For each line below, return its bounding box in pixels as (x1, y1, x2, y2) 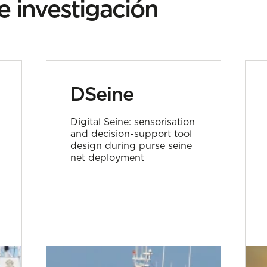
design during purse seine (70, 139, 193, 151)
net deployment (70, 151, 145, 163)
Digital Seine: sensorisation (70, 116, 195, 128)
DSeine (70, 82, 134, 106)
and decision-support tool (70, 128, 193, 139)
